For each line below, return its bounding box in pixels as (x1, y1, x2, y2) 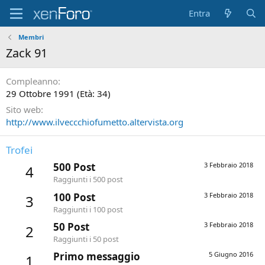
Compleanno (6, 75, 58, 87)
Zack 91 (6, 45, 47, 61)
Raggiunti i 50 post (53, 233, 119, 244)
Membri (18, 33, 44, 41)
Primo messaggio (53, 250, 140, 264)
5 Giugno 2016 (209, 250, 253, 259)
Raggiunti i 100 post (53, 203, 123, 215)
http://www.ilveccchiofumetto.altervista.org (6, 116, 183, 128)
